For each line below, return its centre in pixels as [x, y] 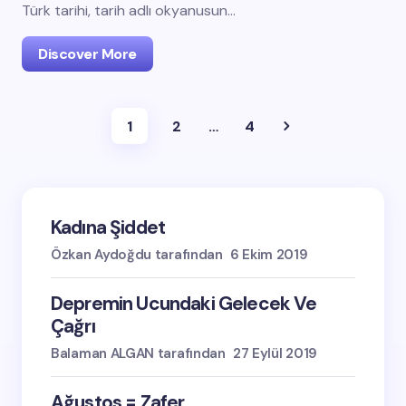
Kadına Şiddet [108, 227]
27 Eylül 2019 [275, 353]
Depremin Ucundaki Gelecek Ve [184, 304]
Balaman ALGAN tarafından [138, 353]
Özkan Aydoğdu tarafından [137, 255]
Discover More [87, 54]
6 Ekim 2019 [269, 255]
